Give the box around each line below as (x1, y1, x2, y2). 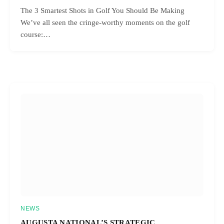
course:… (20, 30, 50, 38)
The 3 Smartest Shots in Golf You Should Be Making (20, 6, 184, 14)
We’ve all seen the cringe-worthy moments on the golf (20, 18, 190, 26)
